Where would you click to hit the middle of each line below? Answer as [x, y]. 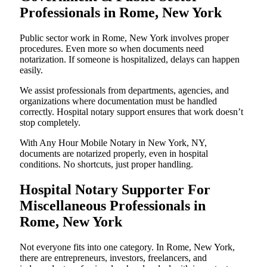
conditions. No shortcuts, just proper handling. [106, 164]
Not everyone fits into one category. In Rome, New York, [127, 247]
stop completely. [50, 123]
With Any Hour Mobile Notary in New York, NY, [113, 143]
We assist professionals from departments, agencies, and [124, 91]
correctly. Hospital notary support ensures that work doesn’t [131, 112]
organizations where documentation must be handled [118, 101]
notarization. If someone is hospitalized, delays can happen [130, 60]
